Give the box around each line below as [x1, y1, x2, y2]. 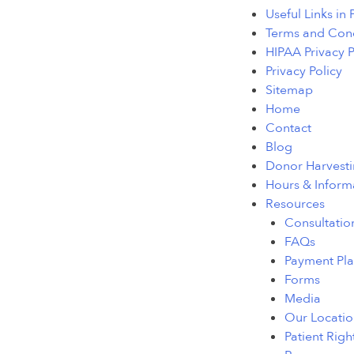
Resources [265, 195, 325, 213]
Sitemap [265, 81, 313, 100]
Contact [265, 119, 311, 137]
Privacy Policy [265, 62, 342, 81]
